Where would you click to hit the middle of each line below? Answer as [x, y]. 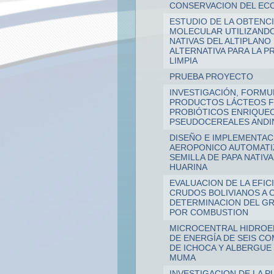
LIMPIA [183, 60]
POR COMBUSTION [209, 212]
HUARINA [188, 167]
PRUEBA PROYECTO [211, 76]
